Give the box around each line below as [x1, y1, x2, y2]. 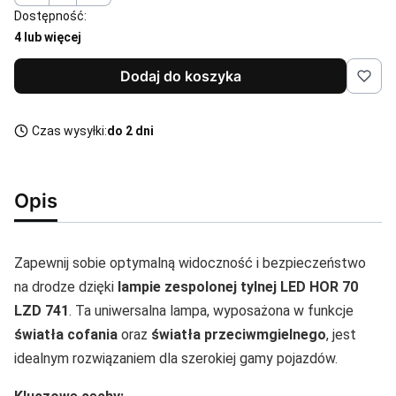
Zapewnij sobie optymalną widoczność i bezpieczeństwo [14, 254, 366, 271]
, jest [326, 325, 356, 343]
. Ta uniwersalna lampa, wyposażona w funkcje [69, 301, 354, 319]
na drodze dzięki [14, 278, 118, 295]
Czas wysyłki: [32, 123, 107, 138]
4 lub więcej [14, 29, 81, 44]
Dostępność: [14, 8, 87, 23]
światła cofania [14, 325, 118, 343]
